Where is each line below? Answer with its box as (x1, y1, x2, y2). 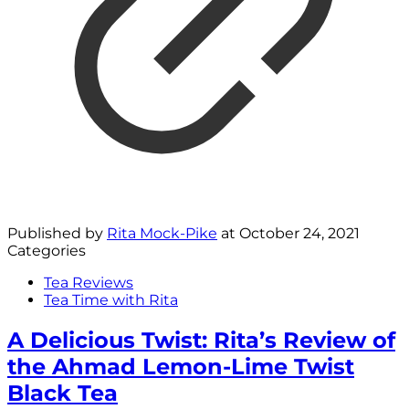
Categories (7, 241, 86, 259)
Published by (7, 224, 107, 242)
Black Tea (7, 379, 118, 406)
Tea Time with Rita (44, 290, 178, 309)
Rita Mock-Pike (107, 224, 217, 242)
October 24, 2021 (239, 224, 360, 242)
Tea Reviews (44, 273, 133, 291)
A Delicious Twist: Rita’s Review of (7, 326, 395, 353)
